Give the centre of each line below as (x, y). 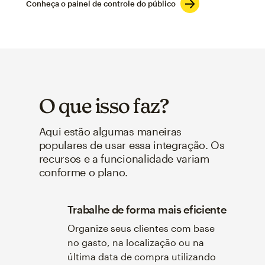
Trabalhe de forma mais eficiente (147, 209)
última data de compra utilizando (141, 256)
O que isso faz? (104, 105)
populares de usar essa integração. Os (132, 145)
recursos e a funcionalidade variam (124, 158)
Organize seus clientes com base (141, 228)
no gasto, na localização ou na (135, 242)
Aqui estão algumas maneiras (110, 131)
